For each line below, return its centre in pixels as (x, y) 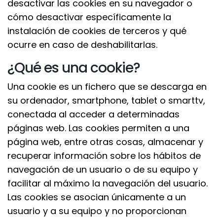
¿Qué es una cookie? (74, 68)
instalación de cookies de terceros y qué (97, 31)
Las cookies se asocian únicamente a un (97, 197)
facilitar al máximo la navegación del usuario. (108, 183)
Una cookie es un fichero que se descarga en (107, 87)
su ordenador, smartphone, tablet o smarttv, (106, 100)
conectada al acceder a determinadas (93, 114)
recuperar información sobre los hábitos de (104, 156)
